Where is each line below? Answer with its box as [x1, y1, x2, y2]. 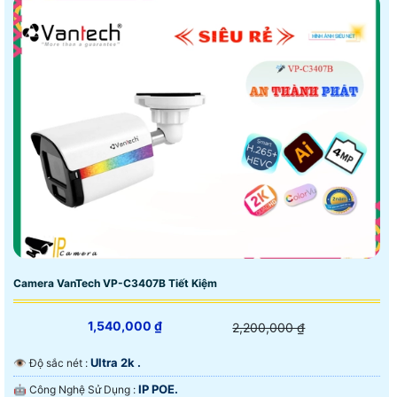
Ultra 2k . [90, 354, 141, 370]
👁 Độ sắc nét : [29, 355, 90, 370]
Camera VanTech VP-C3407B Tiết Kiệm [13, 276, 217, 290]
